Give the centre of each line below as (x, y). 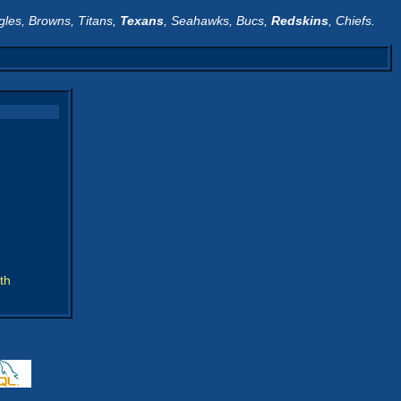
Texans (142, 21)
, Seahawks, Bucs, (218, 21)
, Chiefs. (352, 21)
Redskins (300, 21)
